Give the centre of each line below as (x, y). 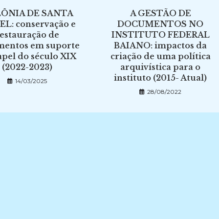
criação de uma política (160, 56)
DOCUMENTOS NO (161, 24)
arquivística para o (161, 67)
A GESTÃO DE (160, 13)
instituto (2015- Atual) (161, 78)
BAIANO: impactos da (161, 45)
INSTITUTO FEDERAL (160, 35)
